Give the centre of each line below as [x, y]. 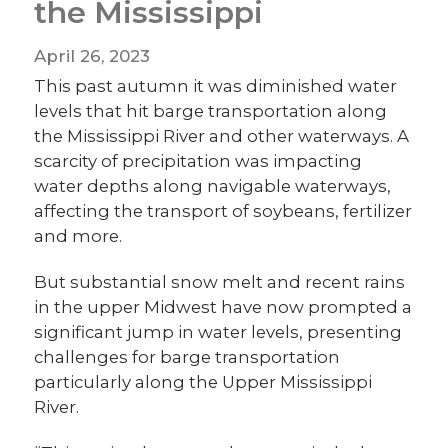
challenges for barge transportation [187, 356]
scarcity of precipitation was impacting [198, 160]
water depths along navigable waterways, [213, 185]
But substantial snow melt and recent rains [220, 281]
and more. [78, 235]
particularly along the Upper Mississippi [203, 381]
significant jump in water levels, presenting [218, 331]
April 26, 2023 [92, 56]
